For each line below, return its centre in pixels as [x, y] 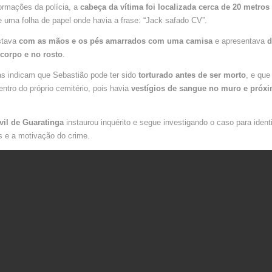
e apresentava [240, 41]
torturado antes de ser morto [192, 75]
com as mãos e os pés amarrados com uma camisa [115, 41]
